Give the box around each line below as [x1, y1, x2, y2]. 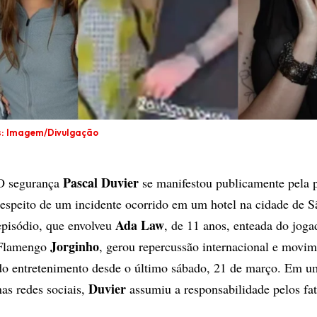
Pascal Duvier [63, 173, 139, 192]
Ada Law [115, 216, 164, 235]
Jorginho [50, 237, 99, 256]
